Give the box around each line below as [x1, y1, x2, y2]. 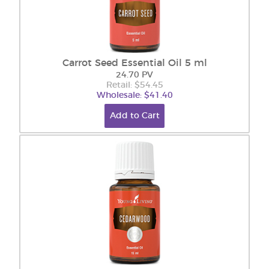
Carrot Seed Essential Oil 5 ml [62, 58, 207, 68]
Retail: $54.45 [106, 81, 163, 89]
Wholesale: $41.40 [96, 91, 173, 100]
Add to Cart [109, 112, 160, 120]
